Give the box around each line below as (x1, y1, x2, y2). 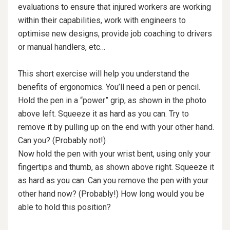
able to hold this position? (18, 202, 111, 212)
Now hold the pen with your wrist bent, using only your (18, 148, 210, 159)
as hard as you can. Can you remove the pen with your (18, 175, 208, 185)
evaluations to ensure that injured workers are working (18, 2, 211, 12)
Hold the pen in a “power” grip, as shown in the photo (18, 95, 206, 105)
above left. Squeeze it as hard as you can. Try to (18, 108, 189, 119)
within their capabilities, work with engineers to (18, 15, 186, 25)
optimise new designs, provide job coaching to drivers (18, 28, 212, 39)
